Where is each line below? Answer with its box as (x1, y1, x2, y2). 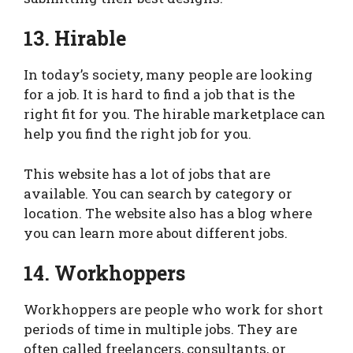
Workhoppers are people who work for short (24, 300, 323, 319)
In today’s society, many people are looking (24, 65, 313, 84)
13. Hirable (24, 25, 127, 52)
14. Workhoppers (24, 260, 186, 287)
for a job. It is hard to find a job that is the (24, 85, 295, 104)
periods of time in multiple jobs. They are (24, 320, 297, 339)
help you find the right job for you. (24, 124, 251, 143)
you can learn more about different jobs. (24, 223, 288, 242)
